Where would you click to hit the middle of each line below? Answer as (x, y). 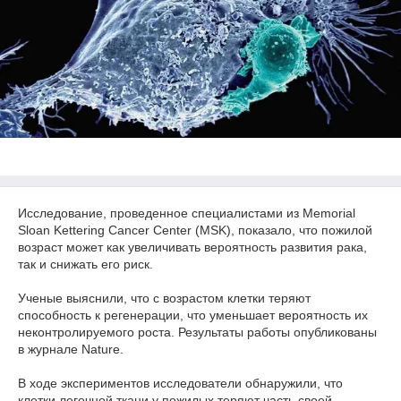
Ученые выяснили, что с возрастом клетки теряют (164, 298)
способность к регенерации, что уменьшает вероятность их (193, 315)
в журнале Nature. (71, 349)
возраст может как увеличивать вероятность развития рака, (192, 247)
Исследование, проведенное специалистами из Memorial (187, 213)
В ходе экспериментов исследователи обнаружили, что (180, 383)
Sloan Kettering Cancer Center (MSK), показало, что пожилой (195, 230)
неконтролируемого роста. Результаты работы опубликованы (197, 332)
